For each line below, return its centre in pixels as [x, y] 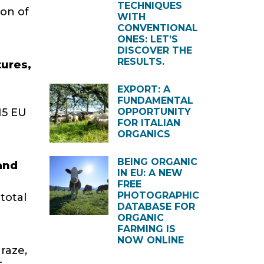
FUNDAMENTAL [155, 100]
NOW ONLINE [150, 240]
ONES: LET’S [147, 39]
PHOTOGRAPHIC [158, 195]
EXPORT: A [143, 89]
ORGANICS [143, 134]
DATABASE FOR [156, 207]
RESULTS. [141, 62]
